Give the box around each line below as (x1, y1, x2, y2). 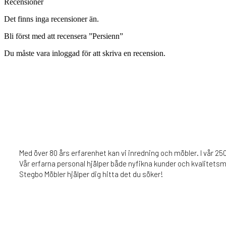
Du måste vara (4, 48, 52, 58)
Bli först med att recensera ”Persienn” (4, 31, 123, 40)
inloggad (52, 48, 80, 58)
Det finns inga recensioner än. (4, 14, 99, 23)
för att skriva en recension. (80, 48, 165, 58)
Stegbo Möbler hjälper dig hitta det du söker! (19, 169, 163, 179)
